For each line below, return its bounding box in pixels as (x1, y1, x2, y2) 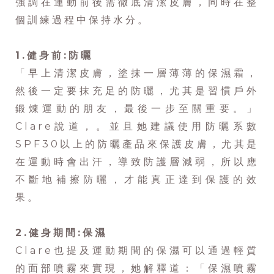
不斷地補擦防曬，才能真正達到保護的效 (15, 174, 259, 186)
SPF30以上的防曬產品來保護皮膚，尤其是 (15, 138, 259, 150)
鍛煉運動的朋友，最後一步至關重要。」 (15, 103, 259, 115)
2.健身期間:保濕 (15, 227, 107, 239)
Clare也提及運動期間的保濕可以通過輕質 (15, 245, 259, 257)
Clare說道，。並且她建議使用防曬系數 (15, 120, 259, 133)
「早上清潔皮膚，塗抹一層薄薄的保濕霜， (15, 67, 259, 80)
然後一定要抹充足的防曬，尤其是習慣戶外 (15, 85, 259, 97)
